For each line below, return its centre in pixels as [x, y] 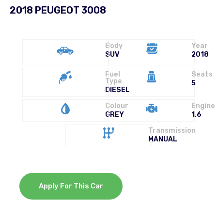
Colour [117, 106]
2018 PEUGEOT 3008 [58, 10]
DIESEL [117, 90]
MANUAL [163, 139]
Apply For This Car [71, 186]
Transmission [172, 130]
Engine [203, 106]
